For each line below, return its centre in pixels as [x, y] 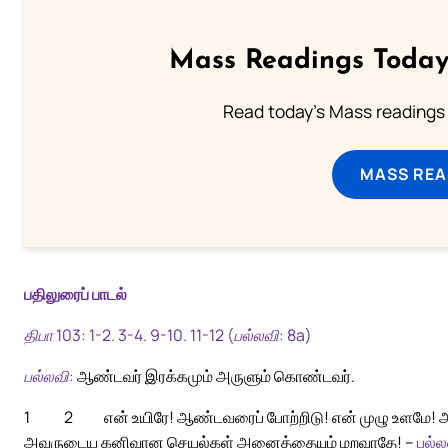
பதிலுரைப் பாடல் [75, 294]
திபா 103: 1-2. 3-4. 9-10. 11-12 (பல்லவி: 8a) [168, 335]
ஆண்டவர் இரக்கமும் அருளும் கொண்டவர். [214, 375]
